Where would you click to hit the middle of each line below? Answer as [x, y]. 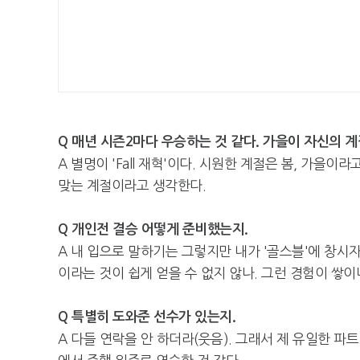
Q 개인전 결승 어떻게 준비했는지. [153, 229]
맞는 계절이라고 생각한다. [132, 185]
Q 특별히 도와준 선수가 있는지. [147, 317]
